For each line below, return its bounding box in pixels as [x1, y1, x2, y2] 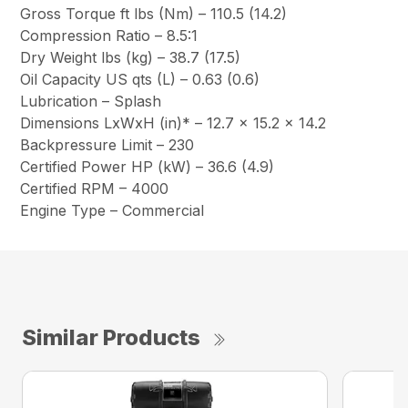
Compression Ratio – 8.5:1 [20, 26, 199, 46]
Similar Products [22, 324, 200, 352]
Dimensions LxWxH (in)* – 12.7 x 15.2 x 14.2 [20, 114, 327, 133]
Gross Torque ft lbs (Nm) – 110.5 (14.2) [20, 5, 288, 24]
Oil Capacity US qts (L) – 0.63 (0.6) [20, 70, 260, 89]
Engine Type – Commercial [20, 201, 205, 220]
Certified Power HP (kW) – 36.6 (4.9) [20, 158, 275, 177]
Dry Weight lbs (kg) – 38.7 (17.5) [20, 48, 241, 67]
